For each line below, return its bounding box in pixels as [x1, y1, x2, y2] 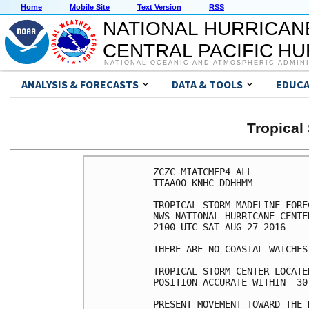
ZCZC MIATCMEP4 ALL [153, 166, 252, 177]
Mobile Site [70, 3, 110, 12]
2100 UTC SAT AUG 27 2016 [153, 221, 286, 232]
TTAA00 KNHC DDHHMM [153, 177, 252, 188]
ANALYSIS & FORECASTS [21, 77, 139, 92]
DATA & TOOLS [172, 77, 243, 92]
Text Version [137, 3, 181, 12]
